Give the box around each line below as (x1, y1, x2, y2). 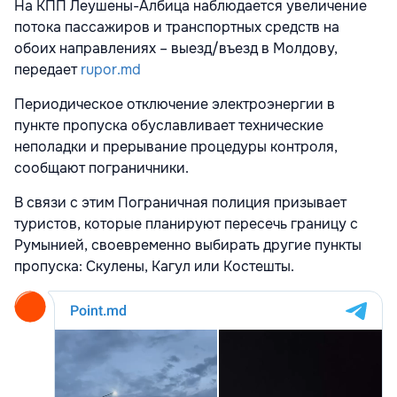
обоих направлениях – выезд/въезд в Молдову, (14, 38, 338, 58)
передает (14, 59, 81, 79)
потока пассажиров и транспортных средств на (14, 17, 339, 36)
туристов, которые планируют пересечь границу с (14, 214, 358, 233)
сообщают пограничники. (14, 158, 189, 177)
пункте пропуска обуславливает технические (14, 115, 323, 135)
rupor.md (81, 59, 141, 79)
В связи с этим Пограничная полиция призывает (14, 192, 346, 212)
